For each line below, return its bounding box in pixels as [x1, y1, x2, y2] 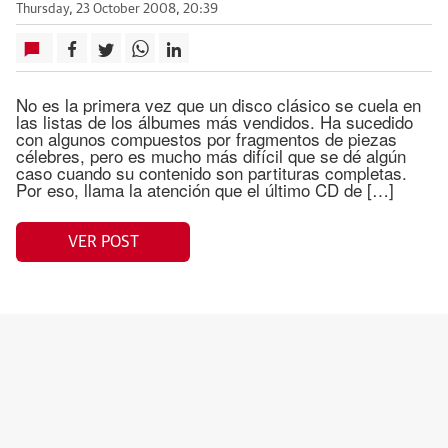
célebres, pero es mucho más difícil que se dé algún [16, 143, 406, 168]
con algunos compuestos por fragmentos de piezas [16, 126, 397, 151]
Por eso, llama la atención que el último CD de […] [16, 177, 394, 202]
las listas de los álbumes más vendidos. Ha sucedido [16, 109, 413, 134]
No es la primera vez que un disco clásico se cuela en [16, 92, 421, 117]
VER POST [67, 233, 139, 250]
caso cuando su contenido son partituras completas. [16, 160, 407, 185]
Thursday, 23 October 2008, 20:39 [16, 3, 218, 16]
